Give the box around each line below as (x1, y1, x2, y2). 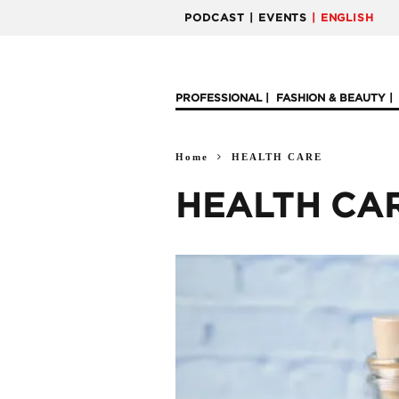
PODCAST (184, 12, 245, 23)
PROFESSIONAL (175, 93, 262, 103)
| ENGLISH (312, 12, 374, 23)
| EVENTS (249, 12, 307, 23)
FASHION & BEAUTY (276, 93, 386, 103)
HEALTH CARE (232, 151, 322, 162)
